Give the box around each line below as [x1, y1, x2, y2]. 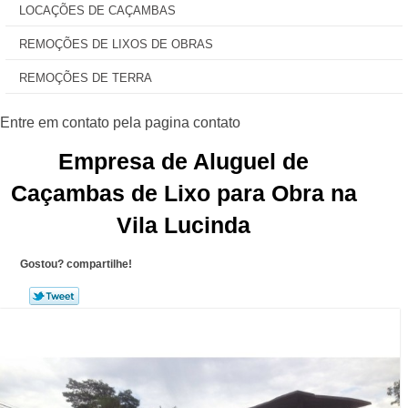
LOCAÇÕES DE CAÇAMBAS [19, 4, 176, 17]
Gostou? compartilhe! [19, 258, 132, 270]
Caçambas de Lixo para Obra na [10, 180, 357, 206]
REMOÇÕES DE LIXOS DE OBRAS [19, 37, 213, 51]
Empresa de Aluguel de [58, 148, 310, 174]
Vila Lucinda [117, 212, 251, 238]
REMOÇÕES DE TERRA [19, 71, 152, 85]
